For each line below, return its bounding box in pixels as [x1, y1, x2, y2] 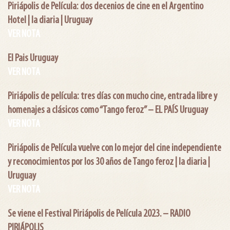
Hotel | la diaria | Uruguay [8, 15, 92, 26]
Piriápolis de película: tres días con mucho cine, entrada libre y [8, 91, 217, 102]
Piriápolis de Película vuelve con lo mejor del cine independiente [8, 143, 221, 154]
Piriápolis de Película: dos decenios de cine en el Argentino [8, 1, 203, 12]
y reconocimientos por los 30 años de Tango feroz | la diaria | [8, 157, 210, 167]
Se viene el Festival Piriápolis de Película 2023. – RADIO [8, 208, 190, 219]
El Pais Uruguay [8, 53, 58, 64]
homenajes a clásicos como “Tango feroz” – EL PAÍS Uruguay [8, 105, 208, 116]
